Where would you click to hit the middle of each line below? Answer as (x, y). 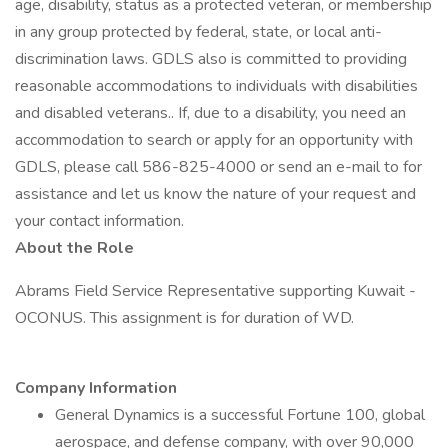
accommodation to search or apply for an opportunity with (214, 140)
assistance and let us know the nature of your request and (215, 194)
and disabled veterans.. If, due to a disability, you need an (210, 113)
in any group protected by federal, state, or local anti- (198, 32)
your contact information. (99, 221)
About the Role (74, 248)
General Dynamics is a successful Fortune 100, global (240, 415)
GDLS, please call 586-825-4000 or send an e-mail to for (218, 167)
